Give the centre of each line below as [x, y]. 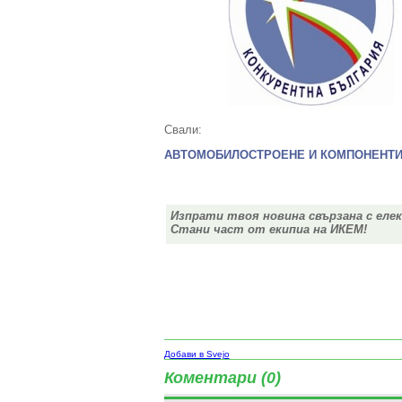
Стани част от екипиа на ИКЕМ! [268, 229]
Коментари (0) [222, 378]
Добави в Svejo [197, 354]
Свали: [183, 130]
